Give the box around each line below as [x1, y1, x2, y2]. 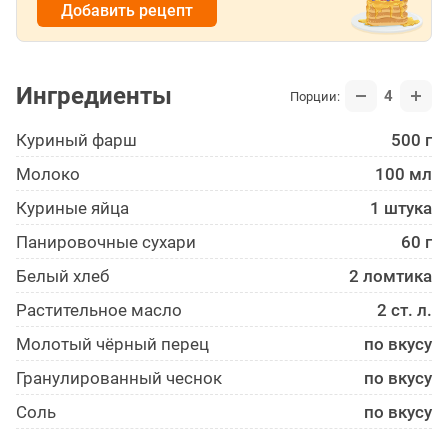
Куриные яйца [16, 198, 129, 219]
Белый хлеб [16, 266, 109, 287]
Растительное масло [16, 300, 182, 321]
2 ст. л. [377, 300, 432, 321]
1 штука [370, 198, 432, 219]
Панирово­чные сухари [16, 232, 196, 253]
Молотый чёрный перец [16, 334, 209, 355]
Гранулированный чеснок [16, 368, 222, 389]
